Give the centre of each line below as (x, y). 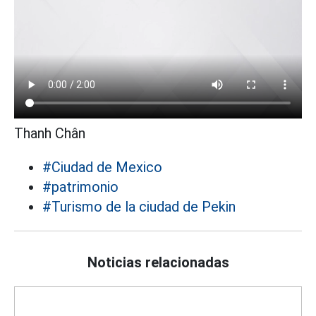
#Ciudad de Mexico (102, 167)
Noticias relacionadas (158, 262)
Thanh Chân (50, 133)
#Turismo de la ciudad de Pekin (139, 206)
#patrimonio (80, 187)
